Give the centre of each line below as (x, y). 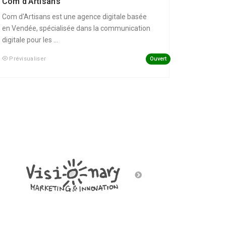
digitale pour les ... (30, 40)
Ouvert (158, 59)
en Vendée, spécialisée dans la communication (76, 29)
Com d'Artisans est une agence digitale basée (74, 17)
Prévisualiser (28, 59)
